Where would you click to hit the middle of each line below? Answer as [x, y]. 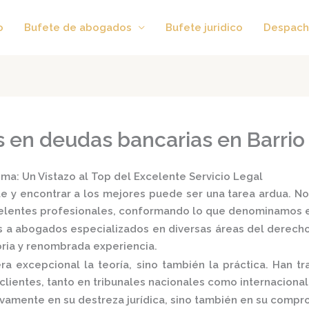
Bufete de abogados [78, 27]
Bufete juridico [204, 27]
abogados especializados [82, 229]
